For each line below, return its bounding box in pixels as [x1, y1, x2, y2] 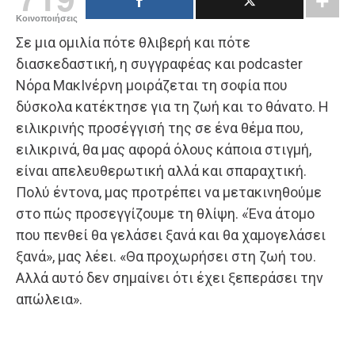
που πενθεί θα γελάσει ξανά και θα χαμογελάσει [16, 226, 326, 243]
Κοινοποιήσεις [16, 13, 78, 23]
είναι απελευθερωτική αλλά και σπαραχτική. [16, 162, 307, 179]
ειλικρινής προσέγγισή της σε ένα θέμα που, [16, 119, 303, 136]
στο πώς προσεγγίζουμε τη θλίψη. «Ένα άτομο [16, 204, 315, 222]
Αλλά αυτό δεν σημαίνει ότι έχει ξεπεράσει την [16, 269, 323, 286]
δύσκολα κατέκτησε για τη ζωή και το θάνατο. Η [16, 97, 329, 115]
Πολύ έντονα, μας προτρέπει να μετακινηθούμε [16, 183, 322, 200]
